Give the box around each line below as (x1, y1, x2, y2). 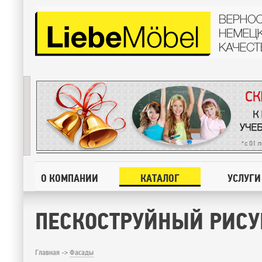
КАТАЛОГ (140, 172, 180, 184)
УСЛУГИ (227, 172, 261, 184)
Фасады (70, 248, 94, 257)
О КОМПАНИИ (41, 172, 98, 184)
